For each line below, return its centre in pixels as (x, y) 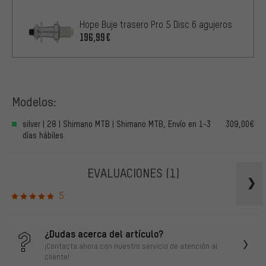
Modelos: (34, 101)
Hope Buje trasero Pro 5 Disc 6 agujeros (156, 24)
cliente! (57, 257)
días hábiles (43, 135)
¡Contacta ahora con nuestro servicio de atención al (131, 246)
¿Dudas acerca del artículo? (104, 234)
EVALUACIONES (126, 172)
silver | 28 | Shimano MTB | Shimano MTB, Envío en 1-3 (117, 123)
